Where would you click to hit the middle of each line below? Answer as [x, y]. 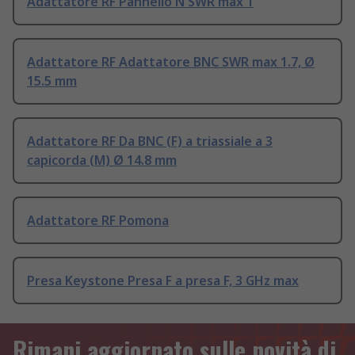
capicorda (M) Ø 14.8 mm [102, 160]
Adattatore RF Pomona [98, 221]
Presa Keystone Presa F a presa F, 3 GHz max [163, 281]
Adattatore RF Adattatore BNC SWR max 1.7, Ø [171, 62]
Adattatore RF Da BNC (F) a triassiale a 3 [150, 141]
